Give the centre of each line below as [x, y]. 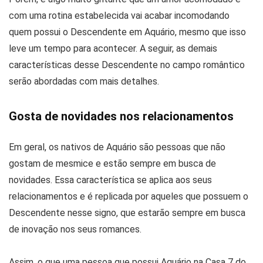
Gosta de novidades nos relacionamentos [121, 117]
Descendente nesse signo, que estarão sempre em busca [127, 213]
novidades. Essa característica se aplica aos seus [110, 180]
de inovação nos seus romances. [75, 230]
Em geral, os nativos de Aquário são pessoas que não [117, 147]
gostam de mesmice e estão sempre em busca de [112, 164]
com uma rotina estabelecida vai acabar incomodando [119, 16]
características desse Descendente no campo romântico [127, 65]
